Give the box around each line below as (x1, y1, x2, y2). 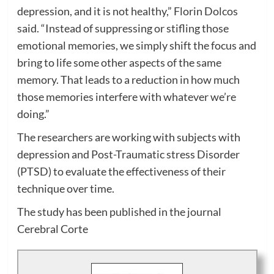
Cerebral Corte (17, 221, 88, 235)
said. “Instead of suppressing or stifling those (17, 21, 229, 35)
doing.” (17, 106, 50, 120)
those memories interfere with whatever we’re (17, 89, 236, 103)
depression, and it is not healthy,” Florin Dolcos (17, 4, 238, 18)
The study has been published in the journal (17, 204, 221, 218)
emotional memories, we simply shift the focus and (17, 38, 256, 52)
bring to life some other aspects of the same (17, 55, 221, 69)
